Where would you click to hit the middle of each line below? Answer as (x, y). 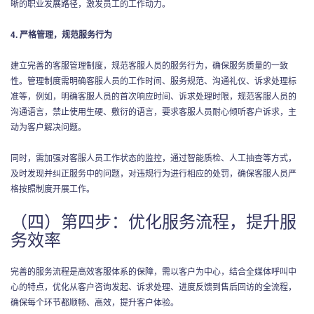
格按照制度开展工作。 (53, 188)
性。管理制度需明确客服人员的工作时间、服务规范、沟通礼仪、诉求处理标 (153, 80)
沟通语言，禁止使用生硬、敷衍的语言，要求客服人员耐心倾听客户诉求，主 (153, 111)
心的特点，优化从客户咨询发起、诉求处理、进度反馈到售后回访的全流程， (153, 286)
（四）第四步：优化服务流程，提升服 (153, 220)
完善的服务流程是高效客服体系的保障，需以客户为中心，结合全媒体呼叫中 (153, 271)
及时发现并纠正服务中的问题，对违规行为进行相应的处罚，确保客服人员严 (153, 172)
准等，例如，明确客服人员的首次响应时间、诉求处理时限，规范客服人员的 (153, 95)
